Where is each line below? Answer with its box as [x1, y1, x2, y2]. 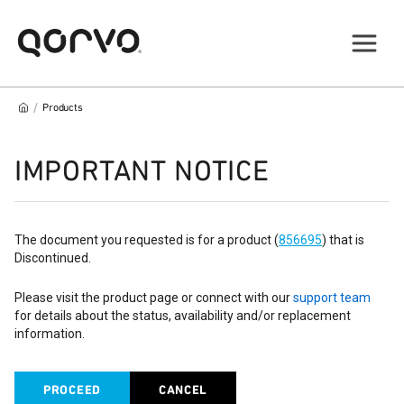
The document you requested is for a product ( [14, 233, 279, 247]
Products [42, 101, 83, 114]
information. [14, 326, 85, 341]
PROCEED [43, 382, 101, 398]
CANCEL [158, 382, 208, 398]
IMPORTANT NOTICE [14, 154, 270, 188]
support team [293, 290, 371, 305]
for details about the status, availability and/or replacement [14, 308, 351, 323]
